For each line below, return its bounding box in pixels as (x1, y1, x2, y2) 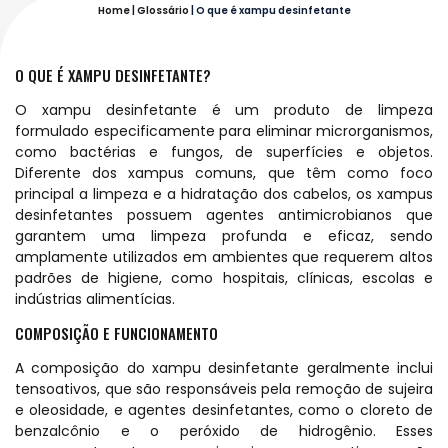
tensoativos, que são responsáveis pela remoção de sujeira (15, 379, 433, 400)
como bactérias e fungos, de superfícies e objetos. (15, 141, 433, 162)
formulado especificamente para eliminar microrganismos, (15, 120, 433, 141)
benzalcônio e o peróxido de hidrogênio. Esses (15, 421, 433, 442)
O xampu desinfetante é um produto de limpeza (15, 99, 433, 120)
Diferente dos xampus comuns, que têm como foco (15, 162, 433, 183)
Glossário (136, 3, 189, 19)
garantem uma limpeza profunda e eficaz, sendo (15, 225, 433, 246)
